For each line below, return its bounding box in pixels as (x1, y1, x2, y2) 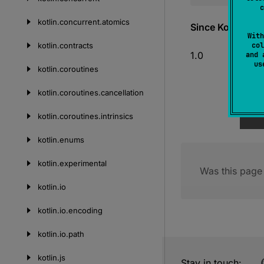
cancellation (101, 88, 144, 97)
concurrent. (60, 17, 102, 27)
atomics (102, 17, 130, 27)
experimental (60, 159, 107, 168)
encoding (68, 206, 103, 215)
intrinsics (101, 111, 133, 121)
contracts (60, 41, 93, 50)
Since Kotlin (190, 21, 243, 33)
